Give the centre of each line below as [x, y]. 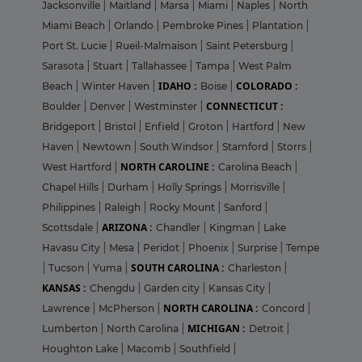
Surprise [259, 248]
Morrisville [256, 187]
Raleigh [124, 208]
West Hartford [78, 167]
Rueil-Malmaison [158, 46]
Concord [284, 309]
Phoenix [210, 248]
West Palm [265, 66]
